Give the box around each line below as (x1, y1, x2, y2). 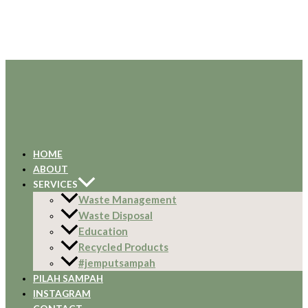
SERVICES (33, 178, 78, 190)
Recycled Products (78, 241, 168, 254)
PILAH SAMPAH (33, 272, 103, 285)
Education (78, 225, 128, 238)
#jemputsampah (78, 256, 155, 269)
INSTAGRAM (33, 287, 91, 300)
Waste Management (78, 193, 177, 206)
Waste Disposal (78, 209, 153, 222)
